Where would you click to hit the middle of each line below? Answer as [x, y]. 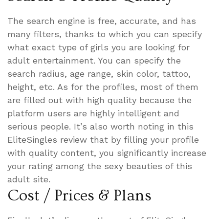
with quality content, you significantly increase [107, 153]
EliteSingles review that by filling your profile [103, 139]
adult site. [29, 179]
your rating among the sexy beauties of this [100, 166]
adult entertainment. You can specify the [94, 60]
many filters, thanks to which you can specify [105, 34]
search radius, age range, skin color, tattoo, [99, 73]
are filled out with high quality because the [99, 100]
